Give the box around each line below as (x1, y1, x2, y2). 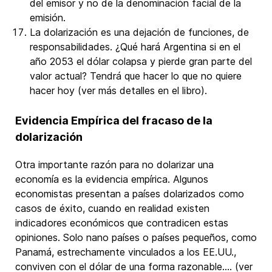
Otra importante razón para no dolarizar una (15, 158, 214, 171)
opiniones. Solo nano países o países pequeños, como (15, 231, 257, 243)
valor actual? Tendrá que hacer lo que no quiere (30, 70, 242, 82)
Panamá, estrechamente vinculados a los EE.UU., (15, 246, 236, 258)
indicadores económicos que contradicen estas (15, 217, 228, 229)
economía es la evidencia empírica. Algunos (15, 173, 208, 185)
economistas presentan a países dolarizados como (15, 188, 244, 200)
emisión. (30, 12, 66, 24)
